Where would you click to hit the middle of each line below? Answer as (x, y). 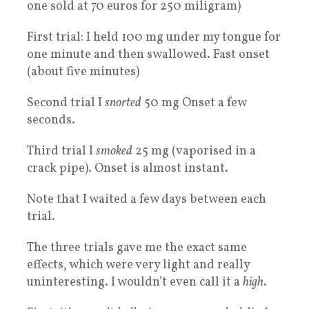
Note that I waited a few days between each (147, 200)
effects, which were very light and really (138, 266)
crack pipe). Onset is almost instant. (128, 169)
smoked (114, 152)
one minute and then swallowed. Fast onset (148, 55)
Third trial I (61, 152)
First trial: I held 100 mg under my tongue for (154, 38)
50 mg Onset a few (194, 103)
